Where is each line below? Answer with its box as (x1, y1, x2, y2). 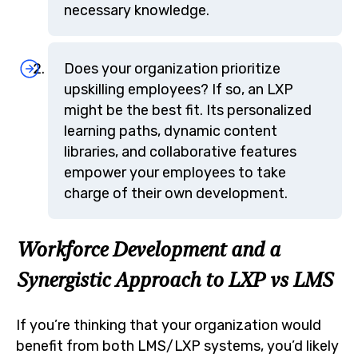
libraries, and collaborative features (64, 142, 296, 160)
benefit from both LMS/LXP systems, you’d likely (16, 337, 339, 355)
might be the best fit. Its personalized (64, 101, 312, 118)
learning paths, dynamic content (64, 121, 277, 139)
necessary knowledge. (64, 2, 209, 19)
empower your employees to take (64, 163, 286, 181)
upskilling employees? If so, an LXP (64, 80, 293, 97)
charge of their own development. (64, 184, 288, 201)
